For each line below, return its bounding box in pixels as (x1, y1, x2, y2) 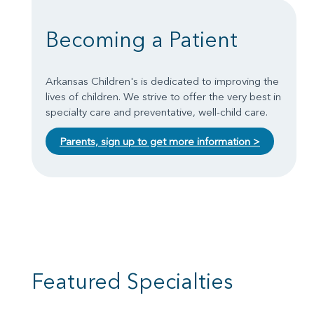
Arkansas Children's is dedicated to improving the (46, 74, 279, 88)
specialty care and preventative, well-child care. (46, 105, 268, 119)
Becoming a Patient (46, 27, 238, 53)
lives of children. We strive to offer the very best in (46, 90, 281, 104)
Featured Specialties (32, 268, 233, 295)
